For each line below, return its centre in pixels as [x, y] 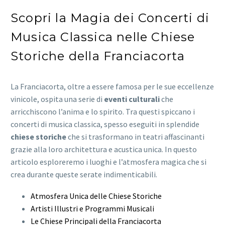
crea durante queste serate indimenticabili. [84, 175]
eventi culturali [132, 99]
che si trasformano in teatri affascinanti [135, 137]
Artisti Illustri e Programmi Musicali [92, 208]
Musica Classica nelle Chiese [103, 37]
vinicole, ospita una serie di [57, 99]
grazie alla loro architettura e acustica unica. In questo [104, 149]
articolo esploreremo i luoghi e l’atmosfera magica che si [108, 162]
